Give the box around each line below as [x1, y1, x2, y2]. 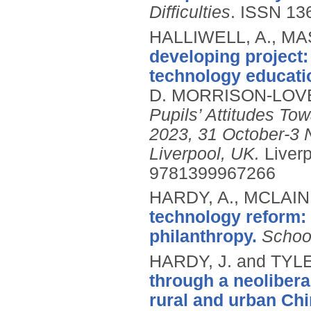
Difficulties [149, 2, 230, 22]
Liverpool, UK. [149, 144, 260, 163]
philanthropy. [149, 227, 257, 246]
